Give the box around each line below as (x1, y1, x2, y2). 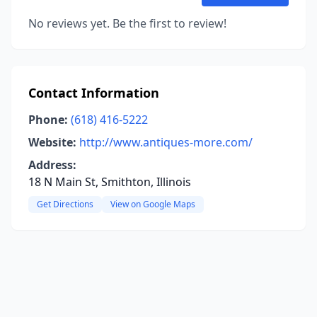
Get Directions (37, 198, 93, 210)
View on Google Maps (110, 198, 195, 210)
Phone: (28, 112, 68, 127)
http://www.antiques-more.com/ (79, 134, 253, 150)
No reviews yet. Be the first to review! (28, 16, 226, 31)
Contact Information (28, 84, 159, 101)
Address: (28, 157, 76, 173)
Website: (28, 134, 76, 150)
